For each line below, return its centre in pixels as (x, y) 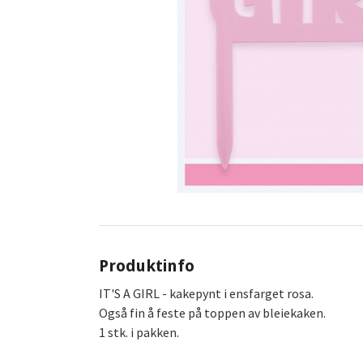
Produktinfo (147, 266)
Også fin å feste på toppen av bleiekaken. (214, 313)
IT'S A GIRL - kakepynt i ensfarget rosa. (206, 294)
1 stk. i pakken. (140, 333)
